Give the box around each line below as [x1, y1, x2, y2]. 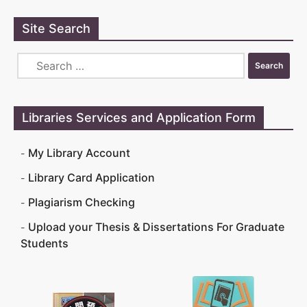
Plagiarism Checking [28, 195, 135, 209]
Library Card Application [28, 171, 155, 184]
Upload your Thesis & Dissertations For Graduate [28, 220, 284, 234]
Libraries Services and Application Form [22, 110, 256, 125]
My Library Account [28, 146, 130, 160]
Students [21, 236, 69, 250]
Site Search [22, 21, 90, 36]
